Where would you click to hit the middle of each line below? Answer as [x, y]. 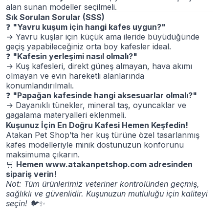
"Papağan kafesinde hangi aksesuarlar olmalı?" [105, 95]
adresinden [170, 164]
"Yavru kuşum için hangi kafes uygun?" [89, 27]
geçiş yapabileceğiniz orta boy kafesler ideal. [88, 46]
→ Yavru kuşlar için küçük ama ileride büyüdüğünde [103, 37]
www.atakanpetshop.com [96, 164]
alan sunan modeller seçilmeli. [61, 7]
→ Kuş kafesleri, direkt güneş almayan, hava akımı [99, 66]
